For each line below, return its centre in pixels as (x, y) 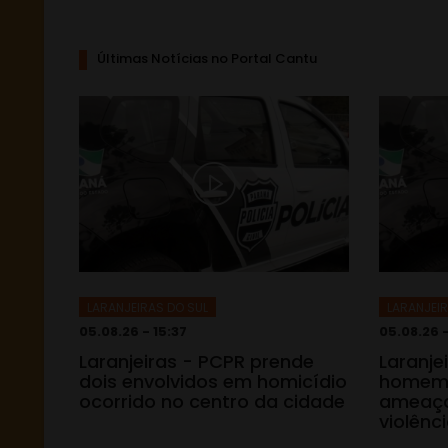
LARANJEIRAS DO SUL (147, 307)
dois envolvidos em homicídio (213, 381)
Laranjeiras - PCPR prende (196, 361)
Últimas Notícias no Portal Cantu (207, 58)
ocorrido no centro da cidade (212, 401)
